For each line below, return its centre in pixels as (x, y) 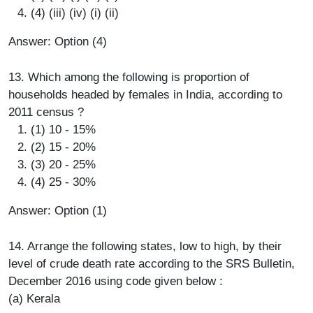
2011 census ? (46, 112)
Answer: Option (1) (58, 210)
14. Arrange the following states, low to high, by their (145, 246)
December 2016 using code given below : (116, 281)
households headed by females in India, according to (145, 94)
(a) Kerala (34, 298)
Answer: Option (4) (58, 41)
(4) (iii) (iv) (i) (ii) (75, 13)
